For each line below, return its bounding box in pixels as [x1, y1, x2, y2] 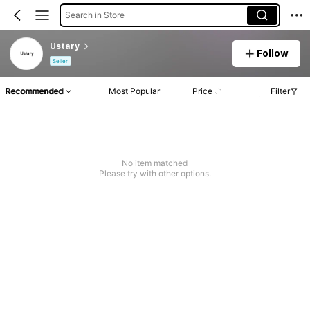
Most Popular [109, 86, 161, 97]
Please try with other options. [98, 168, 211, 179]
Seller [53, 57, 69, 65]
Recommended [5, 86, 63, 97]
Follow [257, 47, 289, 59]
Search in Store [64, 9, 125, 20]
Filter [271, 86, 290, 97]
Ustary [49, 41, 80, 51]
